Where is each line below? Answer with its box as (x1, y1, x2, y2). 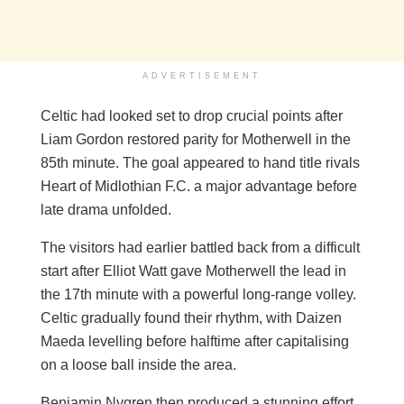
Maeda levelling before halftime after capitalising (41, 333, 349, 349)
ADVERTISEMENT (142, 70, 262, 80)
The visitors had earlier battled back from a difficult (41, 239, 360, 255)
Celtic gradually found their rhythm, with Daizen (41, 309, 342, 326)
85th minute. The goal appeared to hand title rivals (41, 154, 360, 170)
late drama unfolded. (41, 201, 171, 217)
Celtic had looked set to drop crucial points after (41, 107, 343, 124)
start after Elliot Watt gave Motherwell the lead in (41, 262, 346, 279)
